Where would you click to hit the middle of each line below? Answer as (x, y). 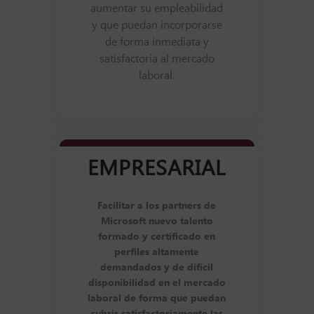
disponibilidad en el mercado (157, 284)
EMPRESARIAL (157, 169)
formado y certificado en (157, 237)
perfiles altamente (157, 253)
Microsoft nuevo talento (157, 222)
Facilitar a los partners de (157, 206)
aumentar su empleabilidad (157, 9)
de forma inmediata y (157, 43)
